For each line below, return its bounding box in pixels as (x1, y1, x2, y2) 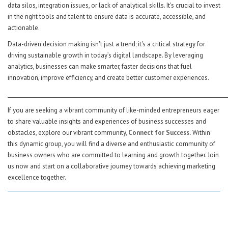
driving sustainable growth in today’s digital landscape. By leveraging (8, 50, 203, 60)
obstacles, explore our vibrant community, (8, 128, 128, 137)
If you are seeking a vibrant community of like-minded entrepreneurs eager (8, 105, 219, 115)
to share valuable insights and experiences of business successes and (8, 117, 206, 126)
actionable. (8, 23, 41, 32)
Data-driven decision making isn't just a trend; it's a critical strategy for (8, 39, 205, 48)
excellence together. (8, 173, 66, 182)
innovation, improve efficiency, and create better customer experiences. (8, 73, 210, 82)
